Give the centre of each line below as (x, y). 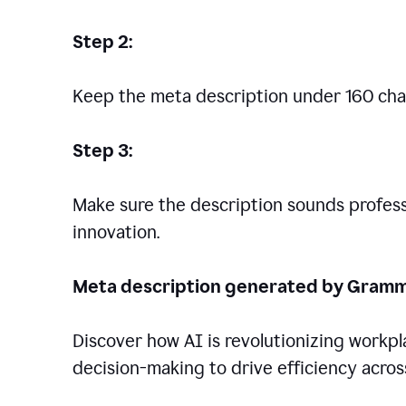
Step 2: (102, 42)
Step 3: (102, 150)
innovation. (116, 232)
